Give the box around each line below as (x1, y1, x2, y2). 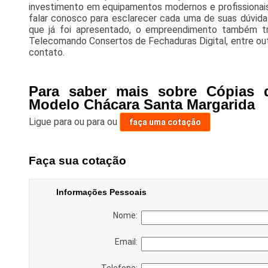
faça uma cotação (129, 117, 201, 127)
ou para (74, 116, 107, 128)
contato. (28, 47, 65, 59)
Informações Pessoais (56, 187, 147, 197)
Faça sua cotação (28, 154, 126, 167)
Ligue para (28, 116, 74, 128)
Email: (114, 236, 141, 246)
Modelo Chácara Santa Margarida (28, 96, 255, 113)
